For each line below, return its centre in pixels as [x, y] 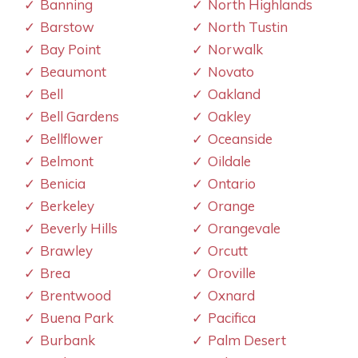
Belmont [67, 161]
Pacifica [232, 317]
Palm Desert [247, 340]
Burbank [68, 340]
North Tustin [248, 26]
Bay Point [70, 49]
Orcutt [228, 250]
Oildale [229, 161]
